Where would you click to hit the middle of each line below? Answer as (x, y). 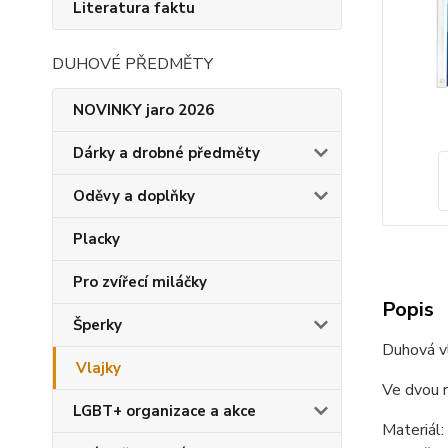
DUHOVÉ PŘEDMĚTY (132, 64)
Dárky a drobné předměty (166, 153)
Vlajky (98, 368)
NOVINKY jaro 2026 (143, 110)
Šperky (97, 325)
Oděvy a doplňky (134, 196)
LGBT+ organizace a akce (164, 411)
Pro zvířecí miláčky (140, 282)
